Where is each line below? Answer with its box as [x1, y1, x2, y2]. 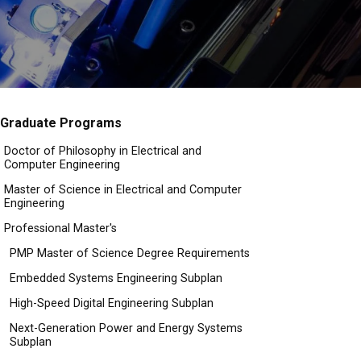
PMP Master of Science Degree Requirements [10, 247, 250, 260]
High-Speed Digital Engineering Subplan [10, 297, 214, 310]
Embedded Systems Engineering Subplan [10, 272, 222, 285]
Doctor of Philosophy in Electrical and [4, 144, 201, 158]
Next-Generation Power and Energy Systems [10, 322, 243, 335]
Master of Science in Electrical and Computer [4, 183, 242, 197]
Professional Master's [4, 222, 117, 235]
